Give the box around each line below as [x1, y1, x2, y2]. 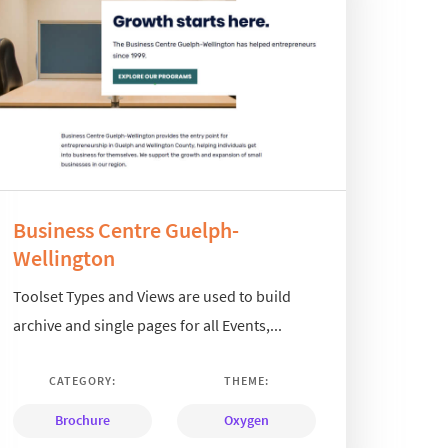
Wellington [12, 243, 115, 272]
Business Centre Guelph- [12, 215, 239, 244]
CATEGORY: [48, 373, 116, 389]
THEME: [223, 373, 269, 389]
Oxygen [223, 411, 269, 430]
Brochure [54, 411, 110, 430]
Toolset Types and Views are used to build [12, 286, 291, 307]
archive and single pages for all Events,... [12, 315, 282, 336]
